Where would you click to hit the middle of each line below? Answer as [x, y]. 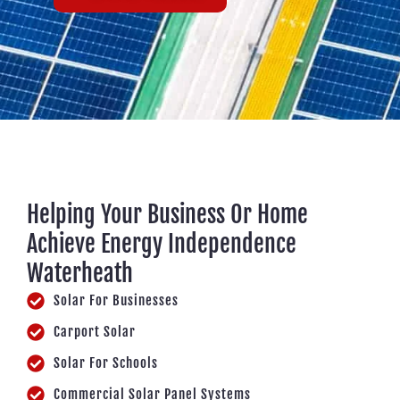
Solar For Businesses [116, 301]
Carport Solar [95, 332]
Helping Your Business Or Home [167, 215]
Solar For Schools [106, 363]
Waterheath [80, 274]
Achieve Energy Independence [162, 244]
